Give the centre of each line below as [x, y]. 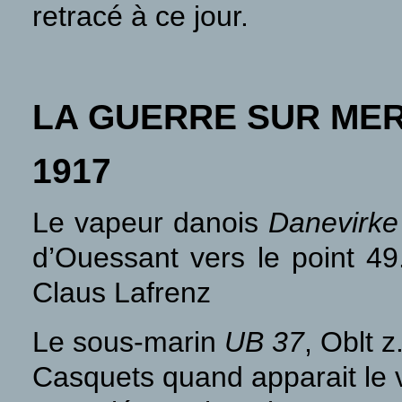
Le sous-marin [128, 342]
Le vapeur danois [151, 223]
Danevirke [334, 223]
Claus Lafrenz [122, 293]
